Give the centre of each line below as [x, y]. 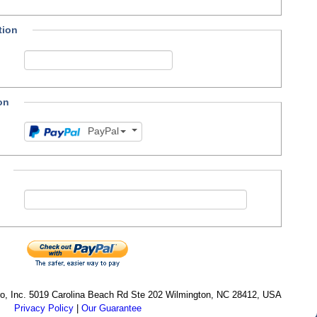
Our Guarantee [111, 309]
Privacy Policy [44, 309]
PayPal [103, 131]
